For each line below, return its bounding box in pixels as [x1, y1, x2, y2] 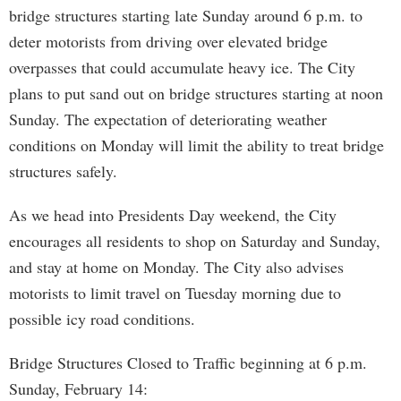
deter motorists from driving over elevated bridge [9, 30, 328, 52]
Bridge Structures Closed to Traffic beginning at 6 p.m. [9, 352, 367, 373]
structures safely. [9, 160, 117, 182]
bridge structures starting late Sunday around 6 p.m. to [9, 4, 363, 26]
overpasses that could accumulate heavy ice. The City [9, 56, 355, 78]
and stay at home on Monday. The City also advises [9, 256, 344, 277]
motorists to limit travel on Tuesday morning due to [9, 282, 341, 303]
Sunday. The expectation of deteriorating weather [9, 108, 327, 130]
